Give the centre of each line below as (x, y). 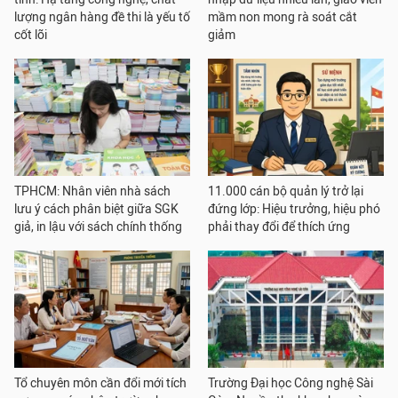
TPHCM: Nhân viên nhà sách (92, 191)
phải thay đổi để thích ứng (279, 227)
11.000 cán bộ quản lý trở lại (286, 191)
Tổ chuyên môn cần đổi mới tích (100, 383)
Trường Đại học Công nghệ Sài (291, 383)
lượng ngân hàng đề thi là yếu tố (102, 17)
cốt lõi (31, 35)
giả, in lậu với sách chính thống (98, 227)
